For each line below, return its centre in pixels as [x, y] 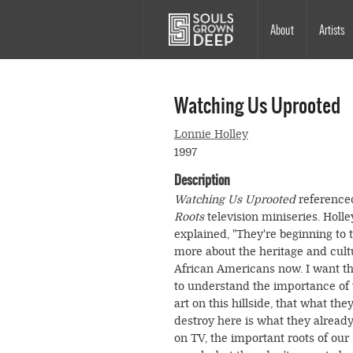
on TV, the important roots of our [261, 339]
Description [202, 180]
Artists [332, 30]
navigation [204, 65]
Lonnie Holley [211, 135]
